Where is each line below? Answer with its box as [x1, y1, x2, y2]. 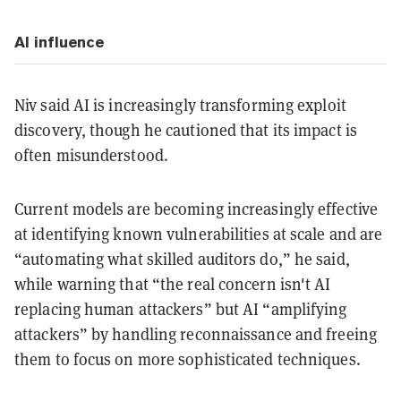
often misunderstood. [14, 144, 169, 166]
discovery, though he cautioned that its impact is [14, 119, 357, 141]
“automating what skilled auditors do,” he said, [14, 248, 350, 269]
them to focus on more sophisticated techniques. [14, 348, 361, 370]
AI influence [14, 32, 104, 51]
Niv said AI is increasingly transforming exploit [14, 94, 346, 115]
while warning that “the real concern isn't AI [14, 273, 331, 294]
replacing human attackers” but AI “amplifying [14, 298, 347, 320]
